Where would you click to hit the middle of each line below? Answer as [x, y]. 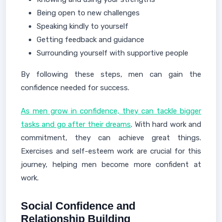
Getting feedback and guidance [90, 39]
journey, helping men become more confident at [111, 164]
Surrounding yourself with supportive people [112, 53]
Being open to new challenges [88, 13]
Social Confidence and [78, 206]
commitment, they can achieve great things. [111, 138]
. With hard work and [166, 124]
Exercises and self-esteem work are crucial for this [111, 151]
